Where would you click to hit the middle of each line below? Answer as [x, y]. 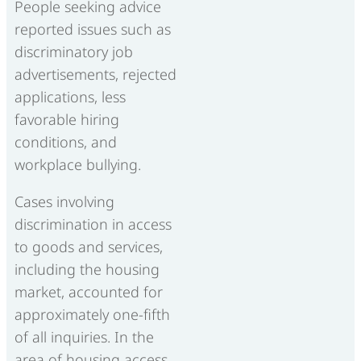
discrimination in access [93, 224]
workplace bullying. [78, 165]
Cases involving [64, 202]
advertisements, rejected [95, 75]
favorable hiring [67, 120]
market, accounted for [89, 292]
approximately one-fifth [92, 315]
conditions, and [66, 142]
